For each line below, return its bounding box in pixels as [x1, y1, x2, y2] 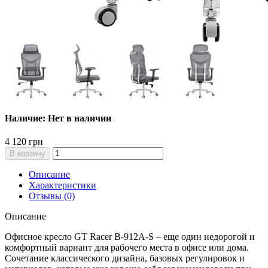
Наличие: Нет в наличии [5, 113, 111, 124]
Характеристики [29, 180, 96, 191]
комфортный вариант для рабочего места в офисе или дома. [5, 242, 249, 253]
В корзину [10, 149, 45, 159]
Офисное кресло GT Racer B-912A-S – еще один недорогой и [5, 232, 255, 242]
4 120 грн [5, 136, 43, 147]
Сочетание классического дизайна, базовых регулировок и [5, 253, 245, 264]
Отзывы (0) [29, 191, 75, 202]
